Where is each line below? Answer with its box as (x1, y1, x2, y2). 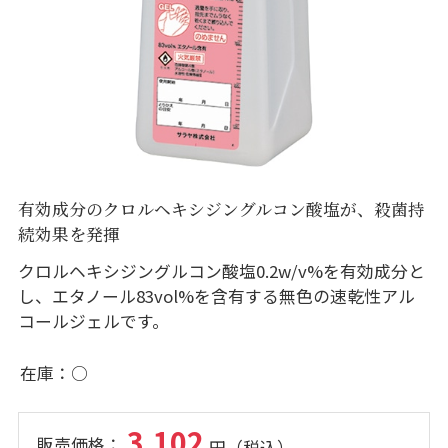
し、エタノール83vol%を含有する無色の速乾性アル (17, 284, 415, 309)
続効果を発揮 (17, 222, 120, 247)
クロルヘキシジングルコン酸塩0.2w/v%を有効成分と (17, 259, 425, 284)
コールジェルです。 (17, 309, 169, 334)
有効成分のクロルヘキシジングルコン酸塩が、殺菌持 (17, 197, 425, 222)
